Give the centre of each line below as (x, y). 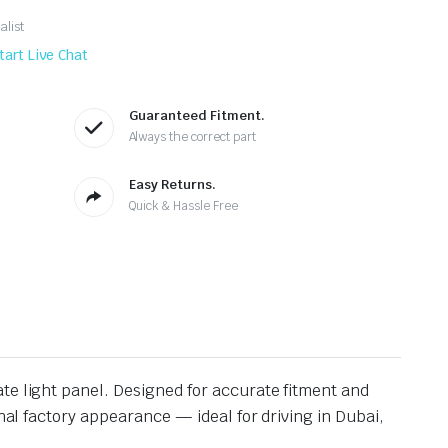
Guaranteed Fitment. (196, 116)
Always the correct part (192, 137)
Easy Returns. (172, 185)
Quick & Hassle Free (183, 206)
